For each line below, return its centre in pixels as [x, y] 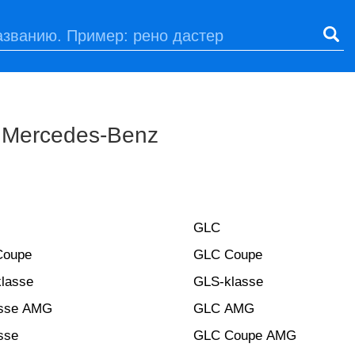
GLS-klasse [228, 282]
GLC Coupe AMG [245, 336]
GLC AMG [224, 309]
